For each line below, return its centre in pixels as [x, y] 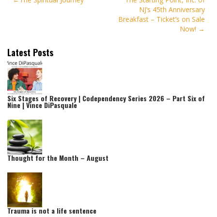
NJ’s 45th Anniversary [172, 9]
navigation [32, 15]
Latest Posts [30, 53]
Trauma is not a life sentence [52, 211]
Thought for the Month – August [58, 158]
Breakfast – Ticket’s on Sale [161, 19]
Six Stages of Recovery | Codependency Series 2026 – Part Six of [106, 98]
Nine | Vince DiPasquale [42, 105]
